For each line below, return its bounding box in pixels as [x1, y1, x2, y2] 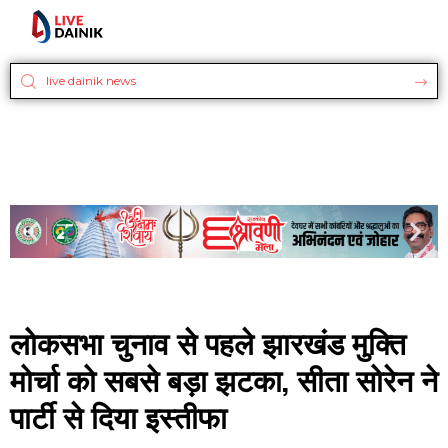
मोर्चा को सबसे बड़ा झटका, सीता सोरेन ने [10, 356, 438, 402]
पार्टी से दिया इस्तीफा [10, 393, 227, 439]
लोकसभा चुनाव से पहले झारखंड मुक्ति [10, 319, 406, 365]
